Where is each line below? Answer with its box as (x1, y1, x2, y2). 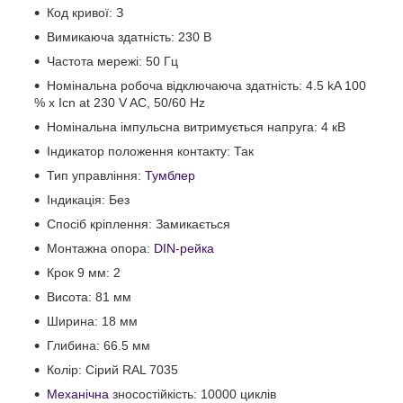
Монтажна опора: (47, 240, 154, 255)
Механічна (47, 386, 109, 401)
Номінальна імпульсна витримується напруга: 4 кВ (47, 119, 345, 134)
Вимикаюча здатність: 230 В (47, 29, 211, 44)
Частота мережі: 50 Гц (47, 53, 178, 68)
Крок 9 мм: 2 (47, 264, 121, 280)
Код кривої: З (47, 4, 123, 20)
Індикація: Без (47, 192, 130, 207)
